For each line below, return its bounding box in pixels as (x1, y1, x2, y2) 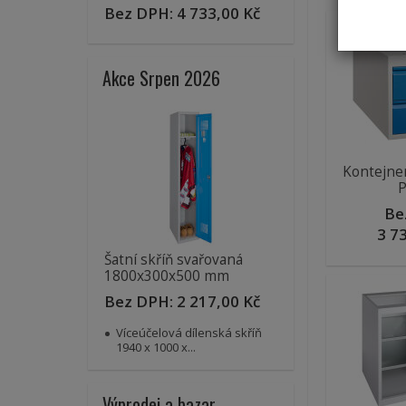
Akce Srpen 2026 (102, 64, 220, 92)
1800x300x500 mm (104, 266, 229, 286)
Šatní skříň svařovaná (104, 250, 243, 270)
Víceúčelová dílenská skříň (116, 324, 262, 342)
